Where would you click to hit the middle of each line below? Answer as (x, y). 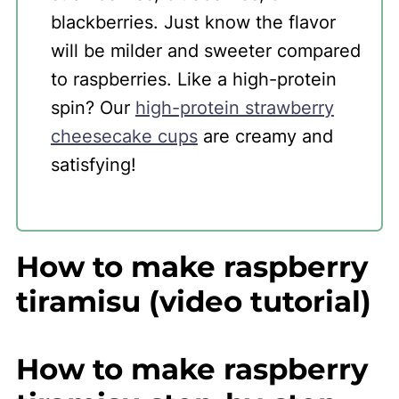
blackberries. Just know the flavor (193, 22)
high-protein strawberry (234, 107)
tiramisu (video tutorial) (193, 301)
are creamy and (265, 136)
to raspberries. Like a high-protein (193, 79)
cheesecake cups (124, 136)
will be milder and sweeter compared (205, 50)
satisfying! (93, 164)
